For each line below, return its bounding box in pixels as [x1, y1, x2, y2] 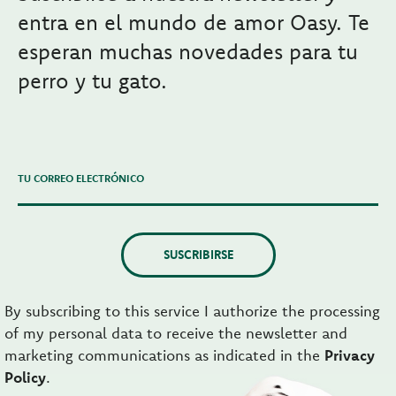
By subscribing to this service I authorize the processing [4, 301, 380, 320]
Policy [4, 367, 46, 386]
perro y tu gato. [18, 66, 167, 94]
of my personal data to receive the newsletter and [4, 323, 347, 342]
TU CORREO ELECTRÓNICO [18, 171, 144, 185]
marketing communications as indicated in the [4, 345, 324, 364]
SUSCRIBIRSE [163, 246, 233, 263]
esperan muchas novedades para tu [18, 37, 358, 65]
